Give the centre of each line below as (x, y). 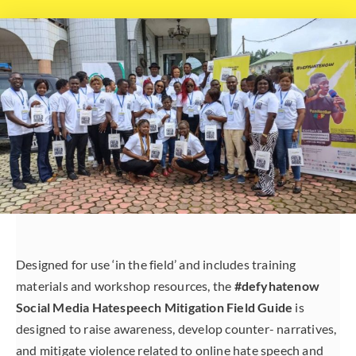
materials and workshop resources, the (124, 285)
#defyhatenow (276, 285)
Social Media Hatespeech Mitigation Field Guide (155, 307)
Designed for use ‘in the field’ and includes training (156, 264)
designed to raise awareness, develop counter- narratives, (176, 328)
